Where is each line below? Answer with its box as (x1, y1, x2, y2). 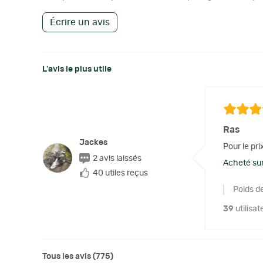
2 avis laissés (93, 154, 141, 163)
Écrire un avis (50, 17, 110, 27)
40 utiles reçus (93, 168, 148, 177)
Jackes (79, 138, 107, 147)
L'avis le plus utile (42, 65, 112, 73)
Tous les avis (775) (42, 252, 113, 261)
